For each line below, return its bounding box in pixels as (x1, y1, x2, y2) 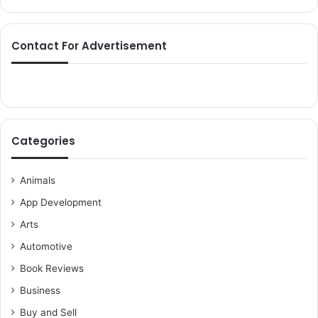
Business (20, 285, 60, 296)
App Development (20, 197, 102, 208)
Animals (20, 175, 55, 186)
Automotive (20, 241, 72, 252)
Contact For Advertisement (11, 38, 167, 53)
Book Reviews (20, 263, 84, 274)
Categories (11, 133, 75, 148)
